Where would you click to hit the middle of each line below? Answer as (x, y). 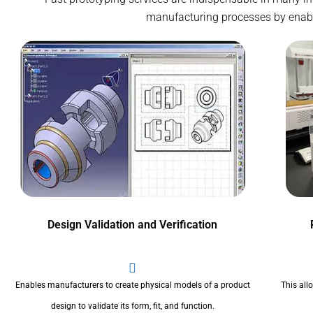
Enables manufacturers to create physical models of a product (132, 285)
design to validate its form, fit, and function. (132, 306)
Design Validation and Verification (133, 224)
